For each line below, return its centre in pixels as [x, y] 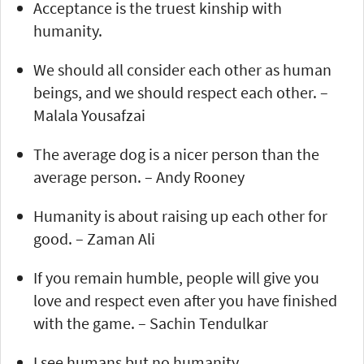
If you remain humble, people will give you [176, 277]
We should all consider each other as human [182, 69]
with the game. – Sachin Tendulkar [151, 323]
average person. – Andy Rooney [139, 176]
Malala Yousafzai [89, 115]
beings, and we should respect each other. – [181, 92]
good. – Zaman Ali [94, 238]
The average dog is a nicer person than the [176, 154]
